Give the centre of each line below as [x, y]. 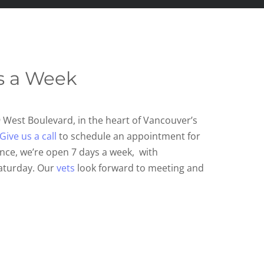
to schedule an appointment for [128, 136]
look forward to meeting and [139, 168]
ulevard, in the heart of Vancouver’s [118, 120]
